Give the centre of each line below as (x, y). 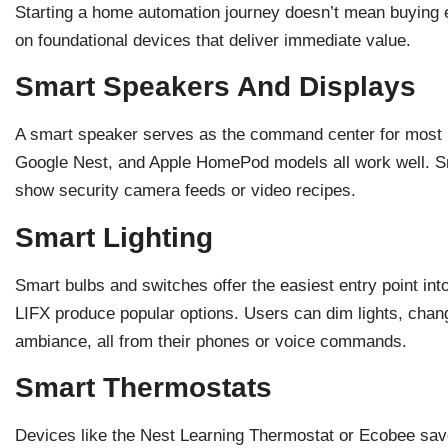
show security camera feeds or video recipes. (185, 191)
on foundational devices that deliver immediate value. (213, 41)
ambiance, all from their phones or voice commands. (211, 341)
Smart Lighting (114, 237)
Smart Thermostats (143, 388)
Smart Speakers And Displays (215, 87)
